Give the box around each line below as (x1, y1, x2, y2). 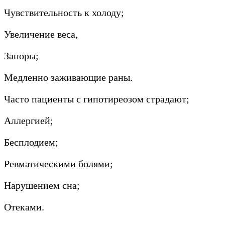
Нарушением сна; (4, 179, 80, 191)
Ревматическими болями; (4, 158, 113, 169)
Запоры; (4, 50, 39, 61)
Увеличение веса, (4, 28, 78, 40)
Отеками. (4, 201, 44, 212)
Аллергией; (4, 115, 53, 126)
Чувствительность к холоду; (4, 7, 124, 18)
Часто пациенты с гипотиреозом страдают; (4, 93, 189, 104)
